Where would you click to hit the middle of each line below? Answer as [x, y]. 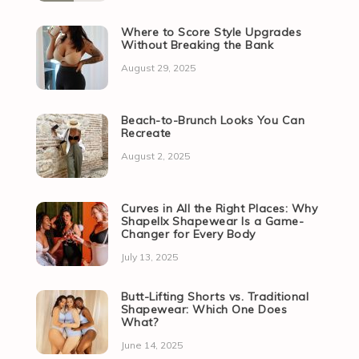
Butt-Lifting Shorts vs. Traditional [215, 297]
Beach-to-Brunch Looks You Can [213, 121]
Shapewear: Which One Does [204, 310]
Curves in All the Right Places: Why [219, 209]
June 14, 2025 [151, 345]
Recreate [146, 133]
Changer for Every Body [188, 234]
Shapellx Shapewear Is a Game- [212, 222]
